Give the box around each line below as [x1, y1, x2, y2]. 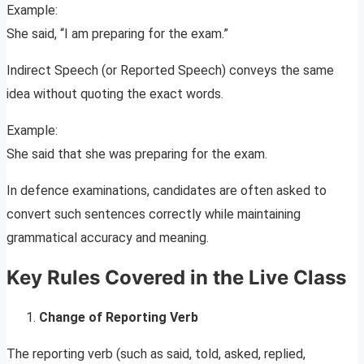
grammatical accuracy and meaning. [6, 229, 209, 245]
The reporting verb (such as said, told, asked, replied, [6, 345, 305, 362]
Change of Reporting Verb [39, 309, 198, 325]
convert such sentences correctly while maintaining [6, 206, 301, 222]
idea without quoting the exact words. [6, 85, 223, 102]
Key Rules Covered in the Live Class [6, 265, 346, 289]
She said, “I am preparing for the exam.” [6, 25, 228, 41]
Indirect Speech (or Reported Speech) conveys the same [6, 62, 334, 78]
